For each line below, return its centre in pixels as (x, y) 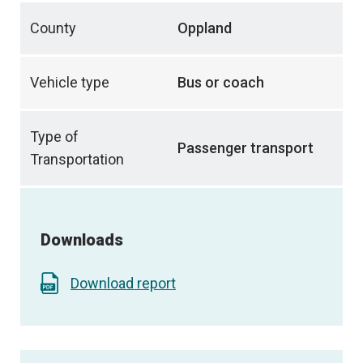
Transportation (77, 160)
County (53, 28)
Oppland (205, 28)
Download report (123, 284)
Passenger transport (246, 148)
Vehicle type (70, 83)
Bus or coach (221, 83)
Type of (54, 137)
